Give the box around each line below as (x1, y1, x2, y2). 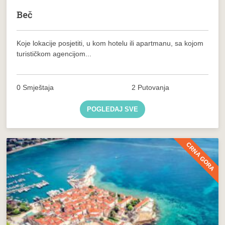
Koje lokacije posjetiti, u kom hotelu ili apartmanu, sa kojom (17, 39, 204, 47)
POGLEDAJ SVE (86, 105, 138, 113)
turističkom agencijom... (17, 49, 92, 58)
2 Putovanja (132, 83, 170, 91)
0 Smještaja (17, 83, 54, 91)
